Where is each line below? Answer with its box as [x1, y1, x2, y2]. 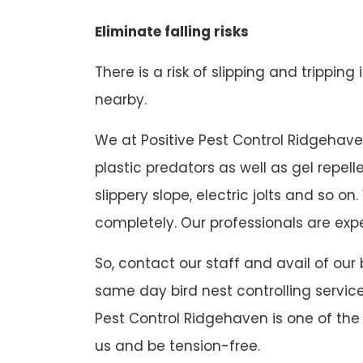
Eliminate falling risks [95, 22, 249, 42]
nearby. [95, 90, 147, 110]
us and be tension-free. [95, 336, 260, 357]
